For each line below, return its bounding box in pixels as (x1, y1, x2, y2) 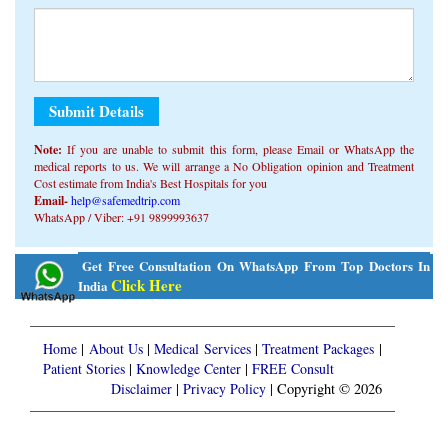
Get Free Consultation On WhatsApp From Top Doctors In (82, 256, 430, 276)
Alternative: (19, 240, 91, 262)
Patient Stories (43, 358, 125, 378)
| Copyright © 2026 (265, 378, 382, 398)
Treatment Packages (262, 338, 375, 358)
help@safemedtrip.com (71, 192, 180, 209)
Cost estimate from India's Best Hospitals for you (34, 175, 267, 192)
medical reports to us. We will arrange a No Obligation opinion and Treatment (34, 158, 414, 175)
